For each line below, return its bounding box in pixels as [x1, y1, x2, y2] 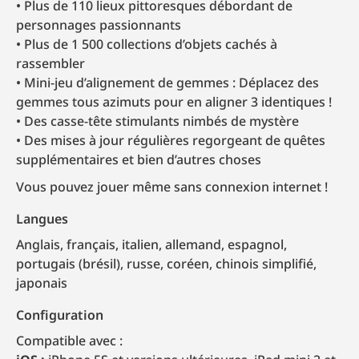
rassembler [16, 54, 85, 72]
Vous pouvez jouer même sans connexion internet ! [16, 177, 328, 196]
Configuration [16, 305, 103, 324]
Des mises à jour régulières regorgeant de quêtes [24, 131, 325, 149]
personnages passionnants [16, 15, 181, 34]
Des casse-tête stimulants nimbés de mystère [24, 111, 299, 130]
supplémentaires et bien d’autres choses [16, 150, 261, 168]
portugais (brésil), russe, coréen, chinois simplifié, [16, 254, 317, 272]
